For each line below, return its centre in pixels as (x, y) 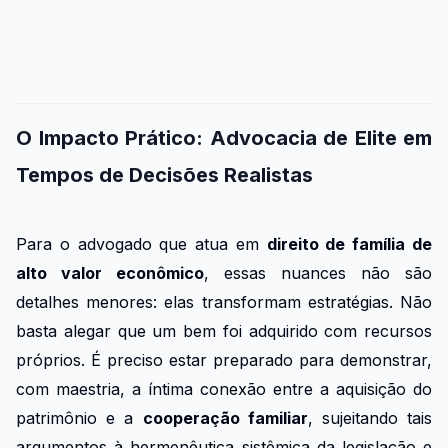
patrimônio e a (79, 418)
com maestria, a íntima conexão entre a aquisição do (224, 389)
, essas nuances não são (318, 273)
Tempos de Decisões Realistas (164, 175)
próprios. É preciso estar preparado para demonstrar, (224, 360)
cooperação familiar (225, 418)
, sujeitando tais (370, 418)
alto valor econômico (110, 273)
